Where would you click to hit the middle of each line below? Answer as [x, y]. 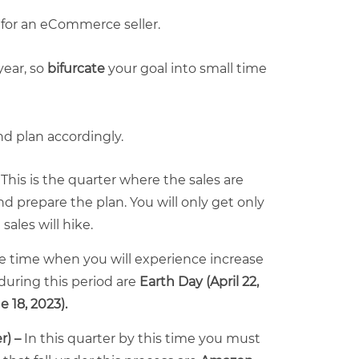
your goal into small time [186, 69]
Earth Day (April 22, [199, 282]
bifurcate [75, 69]
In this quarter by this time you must [142, 339]
